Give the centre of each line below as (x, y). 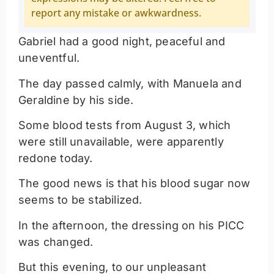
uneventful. (49, 58)
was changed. (56, 242)
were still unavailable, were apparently (121, 141)
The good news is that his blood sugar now (135, 183)
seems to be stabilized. (80, 200)
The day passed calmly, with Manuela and (130, 83)
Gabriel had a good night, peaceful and (122, 42)
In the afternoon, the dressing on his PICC (131, 225)
